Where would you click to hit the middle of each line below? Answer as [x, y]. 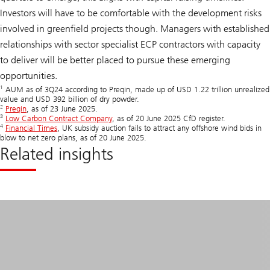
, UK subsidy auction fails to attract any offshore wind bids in [159, 128]
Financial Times [31, 128]
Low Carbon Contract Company [59, 118]
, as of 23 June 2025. [62, 108]
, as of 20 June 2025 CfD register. [169, 118]
